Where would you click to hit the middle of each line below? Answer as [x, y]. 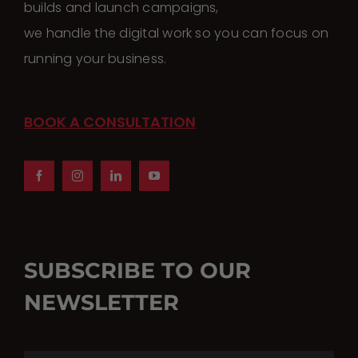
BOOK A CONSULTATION [109, 121]
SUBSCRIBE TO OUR [137, 270]
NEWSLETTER [101, 302]
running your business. [95, 58]
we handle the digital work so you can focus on [176, 33]
